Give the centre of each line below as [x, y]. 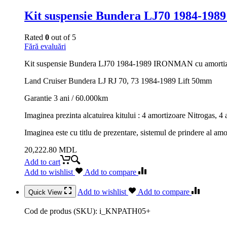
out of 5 [63, 37]
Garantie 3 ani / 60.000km [66, 98]
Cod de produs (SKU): [62, 211]
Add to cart [42, 162]
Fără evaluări [45, 46]
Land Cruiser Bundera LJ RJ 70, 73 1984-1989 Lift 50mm [118, 81]
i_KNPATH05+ [125, 211]
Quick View [46, 192]
